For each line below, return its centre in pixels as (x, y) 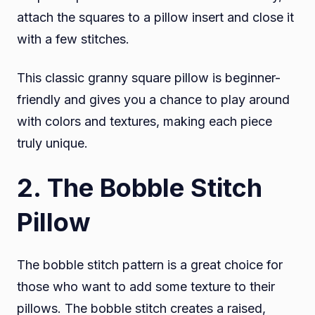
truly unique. (52, 143)
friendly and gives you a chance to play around (153, 100)
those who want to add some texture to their (146, 287)
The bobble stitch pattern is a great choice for (150, 265)
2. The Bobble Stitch (140, 188)
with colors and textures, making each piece (144, 122)
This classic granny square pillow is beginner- (149, 78)
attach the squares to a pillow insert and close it (155, 18)
